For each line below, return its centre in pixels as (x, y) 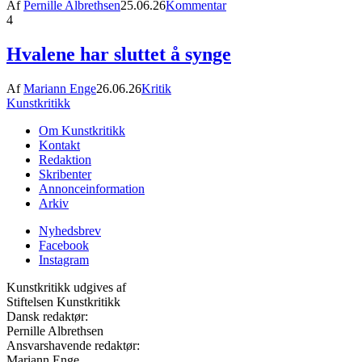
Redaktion (65, 159)
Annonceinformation (92, 188)
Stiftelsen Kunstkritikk (63, 301)
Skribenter (65, 174)
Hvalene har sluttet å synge (119, 54)
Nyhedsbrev (70, 230)
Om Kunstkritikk (82, 130)
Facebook (64, 245)
